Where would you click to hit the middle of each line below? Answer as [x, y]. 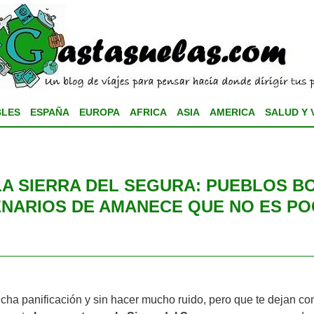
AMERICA [232, 112]
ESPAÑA [49, 112]
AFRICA [148, 112]
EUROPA [99, 112]
